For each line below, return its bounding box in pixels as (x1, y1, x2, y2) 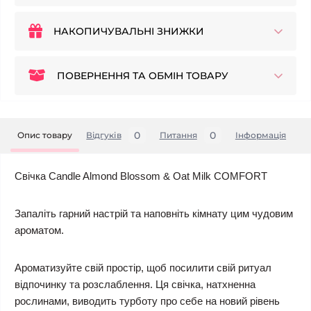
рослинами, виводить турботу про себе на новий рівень (15, 295, 280, 308)
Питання (159, 130, 197, 141)
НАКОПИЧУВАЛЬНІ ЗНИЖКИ (53, 25, 204, 38)
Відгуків (86, 130, 121, 141)
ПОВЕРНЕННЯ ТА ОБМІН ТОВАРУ (57, 69, 228, 83)
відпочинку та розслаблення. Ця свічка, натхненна (15, 278, 255, 291)
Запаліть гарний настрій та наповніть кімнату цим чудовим (15, 208, 293, 220)
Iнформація (235, 130, 287, 141)
